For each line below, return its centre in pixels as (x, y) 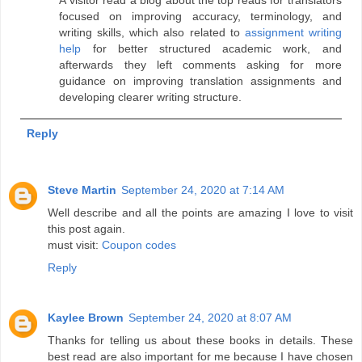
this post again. (86, 228)
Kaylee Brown (86, 317)
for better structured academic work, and (211, 48)
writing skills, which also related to (152, 32)
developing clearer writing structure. (151, 97)
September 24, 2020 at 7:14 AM (203, 189)
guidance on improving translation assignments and (200, 80)
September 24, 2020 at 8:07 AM (210, 317)
